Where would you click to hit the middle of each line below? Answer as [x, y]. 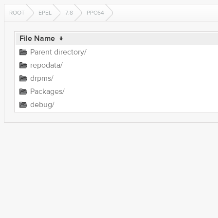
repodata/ [46, 65]
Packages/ [47, 91]
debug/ [42, 105]
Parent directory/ [58, 52]
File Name [37, 38]
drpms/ [42, 78]
